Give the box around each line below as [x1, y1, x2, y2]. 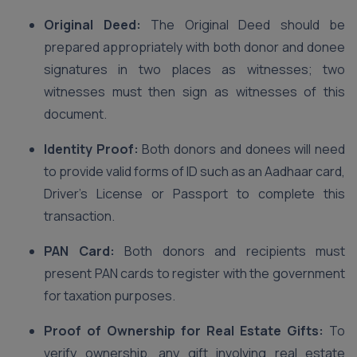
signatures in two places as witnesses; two [44, 61, 345, 78]
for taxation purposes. [44, 287, 175, 304]
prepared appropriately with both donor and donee [44, 38, 345, 56]
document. [44, 105, 107, 123]
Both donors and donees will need [138, 140, 346, 158]
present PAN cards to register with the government [44, 265, 345, 282]
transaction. [44, 207, 115, 225]
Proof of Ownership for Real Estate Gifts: [44, 322, 324, 339]
